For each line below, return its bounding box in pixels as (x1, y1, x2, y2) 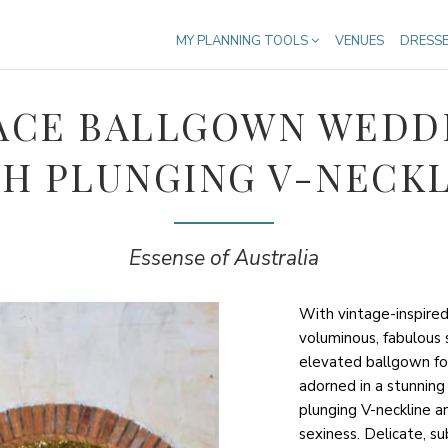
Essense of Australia (129, 244, 319, 272)
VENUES (335, 32, 384, 50)
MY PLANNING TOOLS (176, 32, 311, 50)
